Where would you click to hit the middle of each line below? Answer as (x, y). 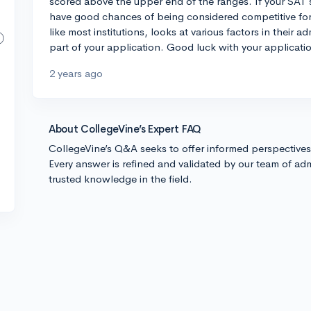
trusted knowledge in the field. (120, 179)
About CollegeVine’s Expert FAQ (125, 129)
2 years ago (76, 73)
